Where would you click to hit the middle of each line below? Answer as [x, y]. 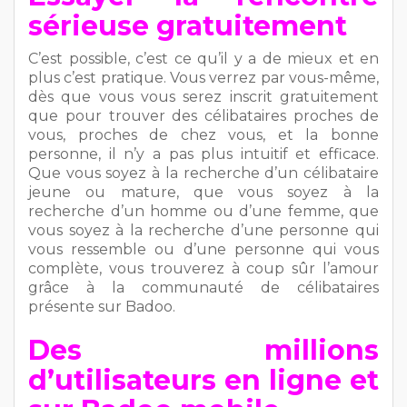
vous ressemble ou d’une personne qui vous [203, 249]
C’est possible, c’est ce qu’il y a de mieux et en [203, 58]
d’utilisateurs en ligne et [203, 380]
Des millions [203, 350]
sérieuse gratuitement [188, 25]
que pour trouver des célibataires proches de [203, 115]
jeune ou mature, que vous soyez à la [203, 192]
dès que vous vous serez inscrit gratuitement [203, 96]
